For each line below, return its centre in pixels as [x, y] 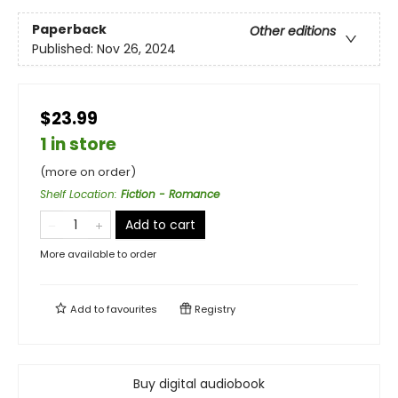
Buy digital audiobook [199, 384]
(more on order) [88, 172]
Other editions [293, 31]
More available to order [98, 255]
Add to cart [160, 225]
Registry [214, 310]
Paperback [69, 29]
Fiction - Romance [170, 195]
